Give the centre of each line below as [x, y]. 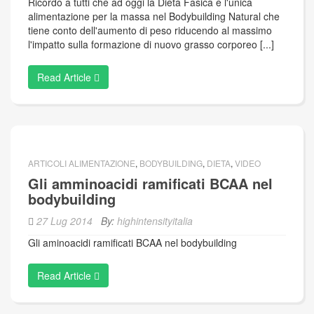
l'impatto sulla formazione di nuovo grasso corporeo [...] [151, 44]
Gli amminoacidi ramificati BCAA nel [150, 183]
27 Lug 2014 [64, 221]
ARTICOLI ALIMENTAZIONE [82, 163]
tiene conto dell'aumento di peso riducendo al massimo [150, 30]
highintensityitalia [155, 221]
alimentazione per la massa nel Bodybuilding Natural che [154, 16]
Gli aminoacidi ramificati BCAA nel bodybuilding [132, 243]
